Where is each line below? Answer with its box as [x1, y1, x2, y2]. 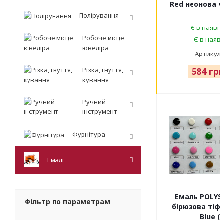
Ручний [82, 97, 106, 107]
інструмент [82, 107, 117, 116]
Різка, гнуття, [82, 65, 123, 75]
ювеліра [82, 43, 109, 53]
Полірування [79, 11, 119, 20]
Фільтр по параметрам [25, 197, 110, 207]
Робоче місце [82, 33, 124, 43]
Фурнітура [72, 130, 105, 139]
